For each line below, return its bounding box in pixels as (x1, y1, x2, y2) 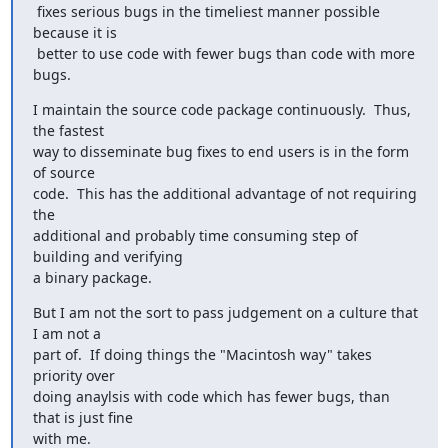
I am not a (32, 323, 101, 343)
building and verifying (32, 246, 183, 266)
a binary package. (32, 267, 152, 287)
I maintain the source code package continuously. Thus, (32, 99, 411, 119)
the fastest (32, 120, 104, 140)
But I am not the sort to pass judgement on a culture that (32, 302, 418, 322)
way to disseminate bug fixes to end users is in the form (32, 141, 409, 161)
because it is (32, 22, 117, 42)
